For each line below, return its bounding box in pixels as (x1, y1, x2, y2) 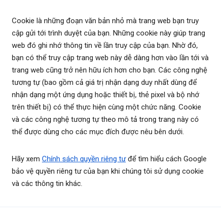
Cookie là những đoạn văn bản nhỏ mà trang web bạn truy (12, 16, 199, 26)
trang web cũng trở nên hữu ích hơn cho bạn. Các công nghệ (12, 66, 207, 75)
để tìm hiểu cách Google (126, 154, 207, 164)
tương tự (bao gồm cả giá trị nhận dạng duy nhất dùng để (12, 78, 197, 87)
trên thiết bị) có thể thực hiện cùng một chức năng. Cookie (12, 103, 201, 112)
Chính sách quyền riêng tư (42, 154, 126, 164)
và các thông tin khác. (12, 179, 82, 188)
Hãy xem (12, 154, 42, 164)
